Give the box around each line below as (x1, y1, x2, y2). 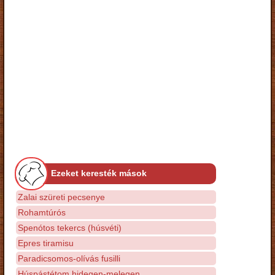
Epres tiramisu (18, 238, 74, 248)
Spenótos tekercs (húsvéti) (18, 222, 122, 233)
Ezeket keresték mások (51, 168, 147, 178)
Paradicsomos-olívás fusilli (18, 253, 120, 263)
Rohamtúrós (18, 207, 66, 217)
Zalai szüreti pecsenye (18, 192, 105, 202)
